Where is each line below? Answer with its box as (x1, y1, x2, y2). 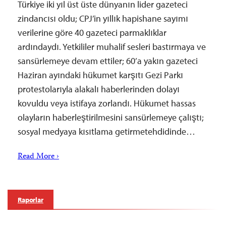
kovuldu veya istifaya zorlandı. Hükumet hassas (18, 97, 196, 109)
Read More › (18, 150, 59, 163)
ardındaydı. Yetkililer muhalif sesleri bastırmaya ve (18, 41, 206, 52)
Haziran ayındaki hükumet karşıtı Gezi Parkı (18, 69, 183, 81)
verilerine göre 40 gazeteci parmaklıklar (18, 27, 166, 38)
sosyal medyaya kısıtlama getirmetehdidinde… (18, 126, 195, 137)
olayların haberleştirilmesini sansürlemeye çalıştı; (18, 111, 204, 123)
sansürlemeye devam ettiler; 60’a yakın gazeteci (18, 55, 198, 67)
